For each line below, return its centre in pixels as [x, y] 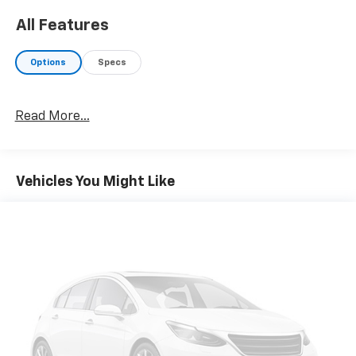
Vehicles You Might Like [95, 182]
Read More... [52, 117]
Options [48, 62]
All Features [62, 26]
